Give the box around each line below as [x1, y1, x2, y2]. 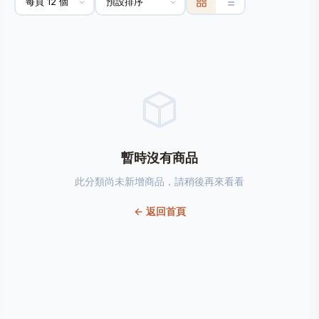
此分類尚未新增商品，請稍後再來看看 [75, 175, 244, 187]
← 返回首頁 [133, 205, 186, 217]
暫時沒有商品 [121, 150, 198, 165]
